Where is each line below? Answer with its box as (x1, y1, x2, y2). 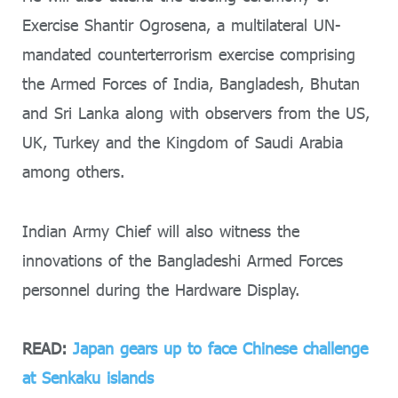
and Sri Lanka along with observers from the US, (22, 103, 370, 123)
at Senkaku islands (22, 368, 154, 388)
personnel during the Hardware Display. (22, 279, 299, 299)
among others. (22, 162, 124, 182)
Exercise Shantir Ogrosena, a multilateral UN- (22, 15, 341, 36)
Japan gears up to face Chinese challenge (73, 338, 368, 359)
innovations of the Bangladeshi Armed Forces (22, 250, 343, 270)
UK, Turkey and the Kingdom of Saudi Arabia (22, 132, 343, 153)
